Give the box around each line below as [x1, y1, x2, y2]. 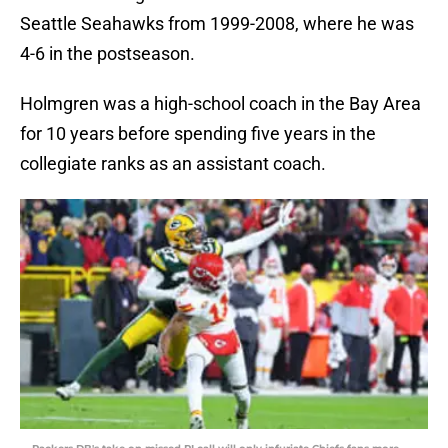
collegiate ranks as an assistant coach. [20, 153, 326, 175]
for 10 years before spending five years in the [20, 123, 376, 145]
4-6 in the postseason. [20, 43, 195, 65]
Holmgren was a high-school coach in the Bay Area [20, 93, 421, 115]
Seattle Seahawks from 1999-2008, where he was [20, 13, 414, 35]
